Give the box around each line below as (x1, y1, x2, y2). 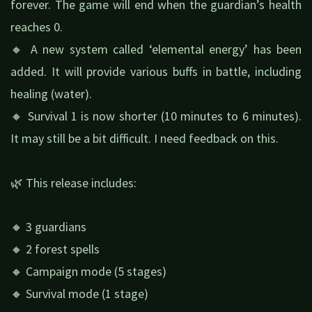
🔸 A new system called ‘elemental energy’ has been (10, 41, 302, 58)
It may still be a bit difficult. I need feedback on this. (10, 130, 279, 147)
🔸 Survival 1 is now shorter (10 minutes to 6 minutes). (10, 108, 302, 125)
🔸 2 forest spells (10, 241, 100, 258)
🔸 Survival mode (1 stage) (10, 286, 148, 302)
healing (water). (10, 86, 92, 102)
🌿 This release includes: (10, 174, 136, 191)
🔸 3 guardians (10, 219, 86, 235)
